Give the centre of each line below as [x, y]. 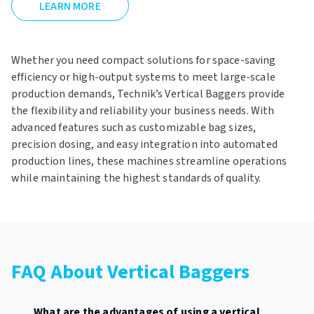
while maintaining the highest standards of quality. [136, 178]
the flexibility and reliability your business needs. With [143, 111]
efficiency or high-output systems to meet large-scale [143, 77]
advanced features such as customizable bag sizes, [134, 128]
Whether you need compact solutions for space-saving [144, 61]
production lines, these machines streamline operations [149, 162]
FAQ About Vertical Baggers [130, 272]
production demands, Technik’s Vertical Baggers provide [148, 94]
